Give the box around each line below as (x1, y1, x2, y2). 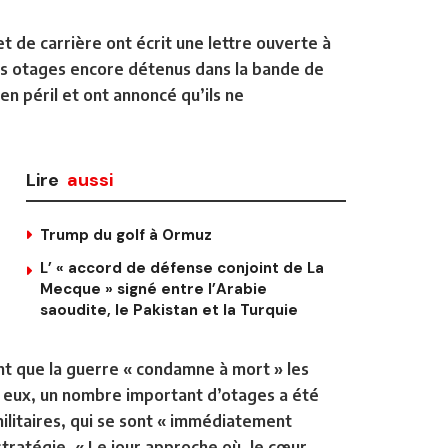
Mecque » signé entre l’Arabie (40, 278, 267, 299)
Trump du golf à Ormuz (40, 224, 212, 245)
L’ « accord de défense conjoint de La (40, 257, 324, 278)
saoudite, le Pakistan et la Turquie (40, 299, 298, 320)
